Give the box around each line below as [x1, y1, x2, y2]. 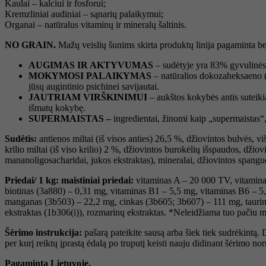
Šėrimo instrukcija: [5, 227, 82, 237]
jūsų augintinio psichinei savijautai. [28, 81, 159, 91]
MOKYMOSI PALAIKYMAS [28, 70, 151, 81]
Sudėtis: [5, 133, 39, 144]
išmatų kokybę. [28, 102, 85, 113]
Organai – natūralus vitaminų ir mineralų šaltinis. [5, 19, 186, 30]
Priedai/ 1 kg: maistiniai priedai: [5, 175, 134, 185]
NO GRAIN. [5, 39, 58, 50]
